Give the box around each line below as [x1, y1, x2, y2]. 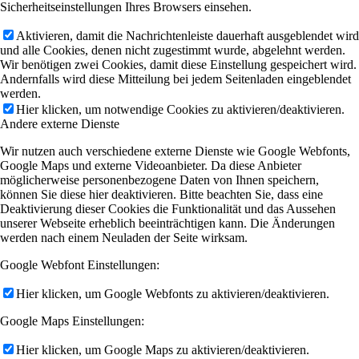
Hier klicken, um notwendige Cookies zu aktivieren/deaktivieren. [16, 102, 345, 116]
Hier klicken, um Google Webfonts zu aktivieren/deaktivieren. [16, 286, 329, 301]
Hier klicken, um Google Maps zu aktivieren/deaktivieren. [16, 342, 309, 357]
